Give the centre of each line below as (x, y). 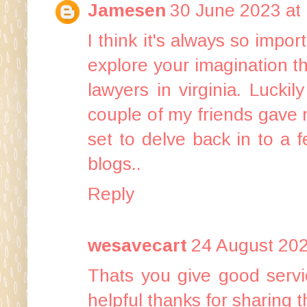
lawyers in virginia (162, 89)
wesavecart (137, 245)
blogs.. (114, 163)
